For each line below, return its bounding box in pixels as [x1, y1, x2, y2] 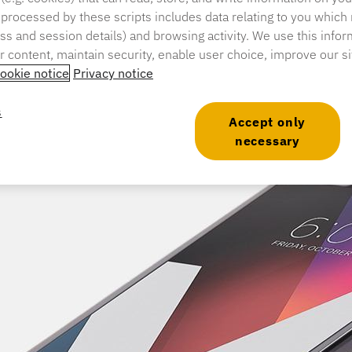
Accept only [229, 113, 306, 130]
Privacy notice [73, 64, 153, 81]
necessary [234, 132, 300, 148]
